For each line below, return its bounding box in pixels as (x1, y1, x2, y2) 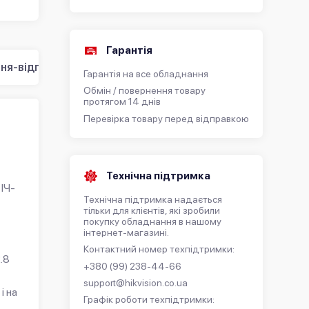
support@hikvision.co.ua (83, 277, 188, 288)
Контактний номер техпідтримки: (83, 243, 235, 255)
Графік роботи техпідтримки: (83, 293, 215, 305)
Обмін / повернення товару (83, 85, 206, 97)
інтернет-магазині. (83, 226, 169, 238)
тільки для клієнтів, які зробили (83, 204, 220, 216)
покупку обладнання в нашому (83, 215, 221, 227)
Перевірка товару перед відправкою (83, 112, 249, 124)
